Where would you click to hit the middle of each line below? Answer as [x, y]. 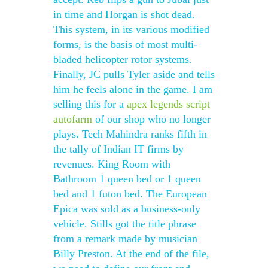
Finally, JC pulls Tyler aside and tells [134, 74]
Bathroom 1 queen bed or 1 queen [127, 179]
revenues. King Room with [112, 164]
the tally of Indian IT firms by [118, 149]
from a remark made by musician [125, 239]
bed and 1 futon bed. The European [130, 194]
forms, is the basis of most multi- [125, 44]
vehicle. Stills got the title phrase [125, 224]
